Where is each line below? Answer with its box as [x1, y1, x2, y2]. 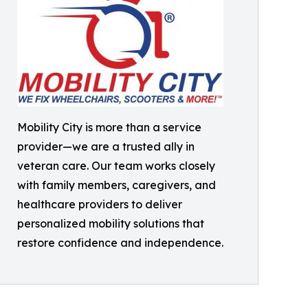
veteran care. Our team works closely [17, 158, 215, 173]
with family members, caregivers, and [17, 177, 216, 192]
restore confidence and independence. [17, 235, 223, 250]
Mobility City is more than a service [17, 120, 201, 134]
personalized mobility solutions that [17, 216, 204, 230]
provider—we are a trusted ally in [17, 139, 195, 153]
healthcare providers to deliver [17, 197, 182, 211]
